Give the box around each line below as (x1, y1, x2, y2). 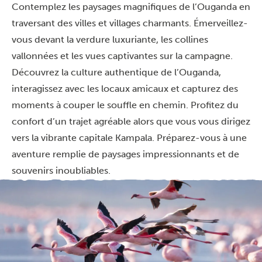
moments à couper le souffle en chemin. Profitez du (12, 99, 239, 111)
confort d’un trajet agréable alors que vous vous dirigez (12, 116, 250, 127)
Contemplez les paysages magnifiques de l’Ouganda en (12, 1, 250, 12)
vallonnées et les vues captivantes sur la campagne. (12, 50, 233, 61)
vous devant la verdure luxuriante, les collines (12, 34, 208, 45)
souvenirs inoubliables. (12, 165, 111, 176)
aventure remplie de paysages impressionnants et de (12, 149, 239, 160)
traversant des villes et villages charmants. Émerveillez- (12, 18, 248, 29)
